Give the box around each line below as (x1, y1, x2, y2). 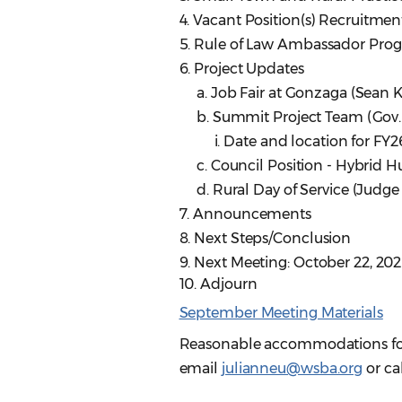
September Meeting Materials (179, 304, 383, 322)
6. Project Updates (179, 60, 308, 78)
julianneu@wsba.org (221, 360, 363, 378)
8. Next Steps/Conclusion (179, 230, 352, 248)
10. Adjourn (179, 275, 258, 293)
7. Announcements (179, 205, 311, 223)
